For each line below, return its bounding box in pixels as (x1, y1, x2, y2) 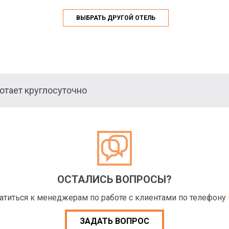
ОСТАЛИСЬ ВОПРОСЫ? (57, 173, 172, 186)
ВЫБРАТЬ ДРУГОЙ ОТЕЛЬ (76, 14, 155, 21)
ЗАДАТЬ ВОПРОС (80, 216, 149, 226)
